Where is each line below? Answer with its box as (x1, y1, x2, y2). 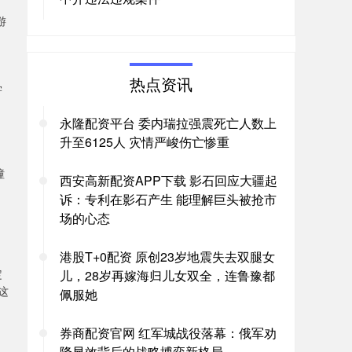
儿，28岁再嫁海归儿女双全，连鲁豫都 (60, 266, 275, 284)
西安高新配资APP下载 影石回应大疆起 (60, 171, 277, 189)
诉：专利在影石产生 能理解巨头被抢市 (60, 190, 277, 208)
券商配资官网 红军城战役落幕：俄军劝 (60, 324, 277, 342)
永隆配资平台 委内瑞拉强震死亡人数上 (60, 114, 277, 132)
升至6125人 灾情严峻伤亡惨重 (60, 133, 229, 151)
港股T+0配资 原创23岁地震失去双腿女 (60, 247, 275, 266)
